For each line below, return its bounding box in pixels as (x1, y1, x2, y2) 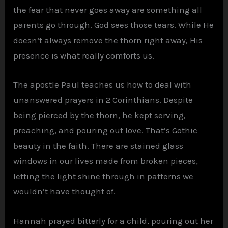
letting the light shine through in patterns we (13, 171, 194, 182)
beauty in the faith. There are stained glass (13, 140, 184, 151)
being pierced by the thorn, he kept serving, (13, 110, 186, 121)
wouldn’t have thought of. (13, 186, 116, 197)
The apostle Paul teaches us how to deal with (13, 79, 192, 90)
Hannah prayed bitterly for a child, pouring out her (13, 215, 214, 226)
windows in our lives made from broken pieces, (13, 156, 198, 166)
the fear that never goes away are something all (13, 5, 203, 15)
